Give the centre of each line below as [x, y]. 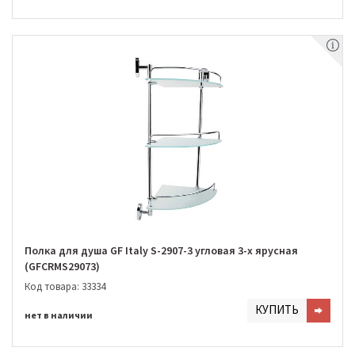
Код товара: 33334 [65, 286]
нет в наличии [59, 315]
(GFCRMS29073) [62, 267]
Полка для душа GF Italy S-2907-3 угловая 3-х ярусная [161, 251]
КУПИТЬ [277, 309]
